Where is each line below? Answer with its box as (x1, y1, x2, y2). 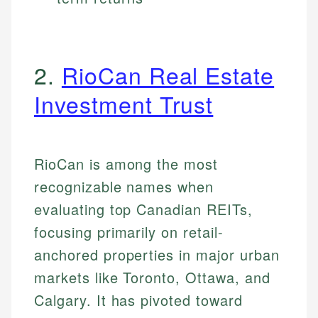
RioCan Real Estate (61, 58, 275, 92)
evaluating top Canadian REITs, (34, 199, 253, 220)
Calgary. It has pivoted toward (34, 290, 243, 311)
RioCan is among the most (34, 153, 219, 175)
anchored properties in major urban (34, 244, 280, 265)
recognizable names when (34, 176, 214, 197)
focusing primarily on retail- (34, 221, 224, 243)
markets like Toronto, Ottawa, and (34, 267, 270, 288)
